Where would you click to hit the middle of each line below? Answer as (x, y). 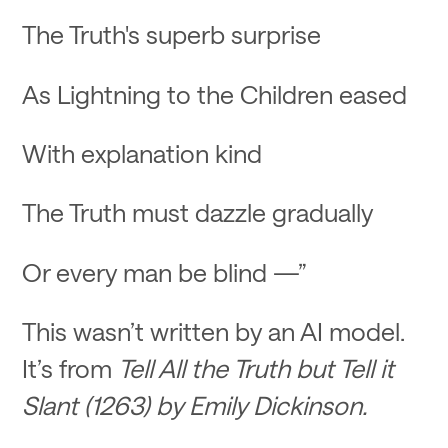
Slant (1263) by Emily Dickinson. (195, 405)
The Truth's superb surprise (172, 34)
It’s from (70, 368)
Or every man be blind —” (168, 271)
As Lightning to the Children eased (215, 93)
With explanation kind (142, 152)
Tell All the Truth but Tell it (256, 368)
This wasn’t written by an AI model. (214, 331)
